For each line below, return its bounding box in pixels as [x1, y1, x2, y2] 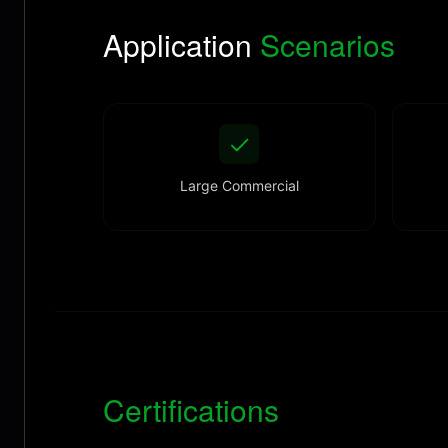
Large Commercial [179, 177, 299, 194]
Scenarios [260, 23, 395, 66]
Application [103, 23, 260, 66]
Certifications [103, 388, 279, 431]
